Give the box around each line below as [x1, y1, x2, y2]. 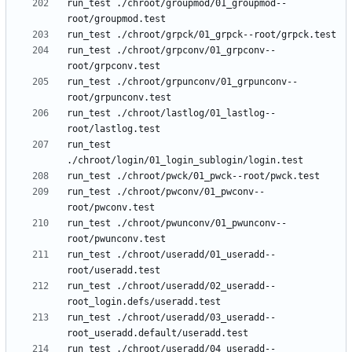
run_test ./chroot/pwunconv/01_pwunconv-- [67, 218, 287, 229]
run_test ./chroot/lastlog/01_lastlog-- [67, 108, 276, 119]
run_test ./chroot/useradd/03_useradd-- [67, 312, 276, 324]
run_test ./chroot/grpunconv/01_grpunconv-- [67, 76, 298, 88]
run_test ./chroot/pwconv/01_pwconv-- [67, 186, 265, 198]
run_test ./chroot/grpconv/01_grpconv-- [67, 45, 276, 57]
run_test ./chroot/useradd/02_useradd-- [67, 280, 276, 292]
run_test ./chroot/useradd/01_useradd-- [67, 249, 276, 261]
